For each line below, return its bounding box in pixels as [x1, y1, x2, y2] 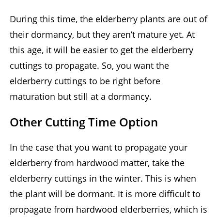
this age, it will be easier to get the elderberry [10, 44, 193, 56]
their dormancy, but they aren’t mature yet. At [10, 29, 195, 41]
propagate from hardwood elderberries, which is [10, 203, 207, 216]
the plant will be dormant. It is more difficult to [10, 188, 201, 200]
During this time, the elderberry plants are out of [10, 13, 207, 25]
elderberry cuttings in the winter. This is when [10, 172, 196, 185]
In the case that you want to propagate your [10, 141, 187, 154]
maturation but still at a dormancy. [10, 91, 152, 103]
